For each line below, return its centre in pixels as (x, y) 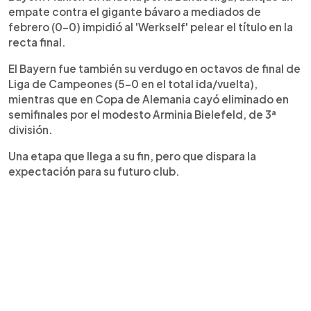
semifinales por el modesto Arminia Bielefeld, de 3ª (142, 114)
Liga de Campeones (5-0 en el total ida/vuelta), (133, 83)
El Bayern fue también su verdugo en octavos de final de (154, 68)
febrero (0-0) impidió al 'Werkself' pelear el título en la (151, 26)
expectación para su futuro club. (94, 171)
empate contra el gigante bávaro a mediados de (135, 11)
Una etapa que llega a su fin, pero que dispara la (132, 155)
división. (31, 129)
